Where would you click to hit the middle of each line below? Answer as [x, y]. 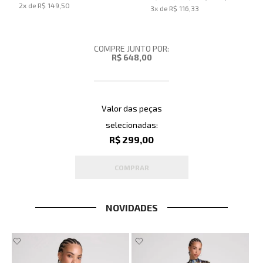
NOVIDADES [131, 208]
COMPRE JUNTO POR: [131, 49]
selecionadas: [131, 125]
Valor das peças [131, 109]
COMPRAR [131, 168]
